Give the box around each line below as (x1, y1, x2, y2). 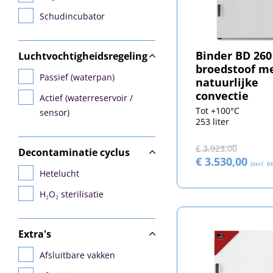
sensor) (40, 107, 69, 118)
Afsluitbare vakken (40, 249, 115, 261)
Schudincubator (40, 10, 105, 22)
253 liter (195, 116, 229, 128)
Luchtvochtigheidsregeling (18, 49, 147, 63)
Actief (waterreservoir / (40, 92, 133, 104)
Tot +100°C (195, 105, 239, 117)
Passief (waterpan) (40, 71, 115, 83)
